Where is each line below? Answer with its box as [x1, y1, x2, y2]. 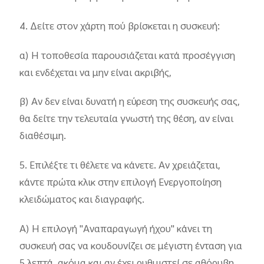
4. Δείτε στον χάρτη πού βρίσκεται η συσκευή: [19, 18, 220, 35]
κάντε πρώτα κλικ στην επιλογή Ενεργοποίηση [19, 174, 222, 192]
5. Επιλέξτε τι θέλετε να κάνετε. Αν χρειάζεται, [19, 157, 221, 174]
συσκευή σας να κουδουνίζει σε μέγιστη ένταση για [19, 238, 243, 255]
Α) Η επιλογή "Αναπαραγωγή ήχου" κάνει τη [19, 221, 213, 238]
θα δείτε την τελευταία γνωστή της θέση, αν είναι [19, 111, 234, 128]
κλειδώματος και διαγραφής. [19, 192, 145, 209]
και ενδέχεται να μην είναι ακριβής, [19, 65, 172, 82]
